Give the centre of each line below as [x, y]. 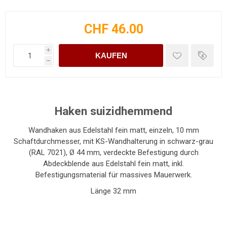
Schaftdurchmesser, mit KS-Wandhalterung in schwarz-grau [113, 141]
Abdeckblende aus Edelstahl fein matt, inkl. [113, 164]
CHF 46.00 [113, 29]
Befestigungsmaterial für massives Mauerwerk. [113, 175]
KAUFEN [111, 55]
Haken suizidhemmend [113, 111]
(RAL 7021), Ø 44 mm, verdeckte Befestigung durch [113, 153]
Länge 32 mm [113, 191]
